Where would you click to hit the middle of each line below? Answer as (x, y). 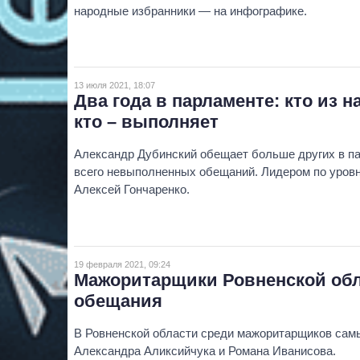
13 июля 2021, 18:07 (115, 86)
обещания (118, 301)
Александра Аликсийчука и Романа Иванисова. (205, 350)
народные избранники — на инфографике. (190, 10)
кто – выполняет (146, 122)
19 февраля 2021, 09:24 (122, 264)
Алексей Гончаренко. (132, 190)
